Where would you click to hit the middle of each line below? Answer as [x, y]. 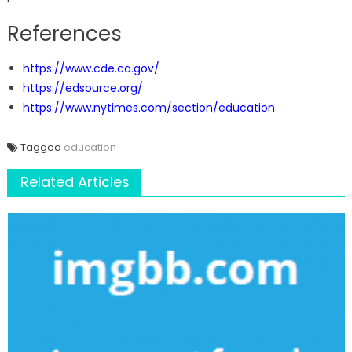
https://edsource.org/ [82, 88]
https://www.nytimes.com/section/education [148, 108]
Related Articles [75, 182]
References [64, 34]
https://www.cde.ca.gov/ [91, 69]
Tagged [42, 148]
